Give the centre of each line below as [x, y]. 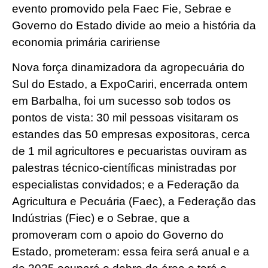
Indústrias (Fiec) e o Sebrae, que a [101, 218]
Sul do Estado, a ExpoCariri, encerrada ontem [130, 84]
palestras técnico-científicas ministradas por [124, 168]
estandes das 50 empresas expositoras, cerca [131, 135]
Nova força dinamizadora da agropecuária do [128, 68]
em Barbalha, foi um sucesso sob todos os [121, 101]
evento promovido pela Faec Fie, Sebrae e [122, 8]
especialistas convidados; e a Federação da [126, 185]
